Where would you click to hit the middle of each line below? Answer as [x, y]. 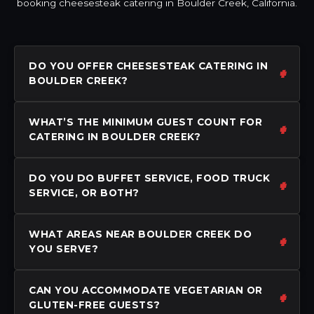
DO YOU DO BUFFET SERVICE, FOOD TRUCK [149, 178]
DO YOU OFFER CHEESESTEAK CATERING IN [148, 66]
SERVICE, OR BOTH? [84, 192]
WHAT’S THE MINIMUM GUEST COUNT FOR [145, 122]
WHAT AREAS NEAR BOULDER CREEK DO [140, 234]
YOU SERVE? [63, 248]
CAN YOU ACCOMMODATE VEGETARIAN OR [146, 290]
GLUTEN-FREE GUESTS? [95, 305]
